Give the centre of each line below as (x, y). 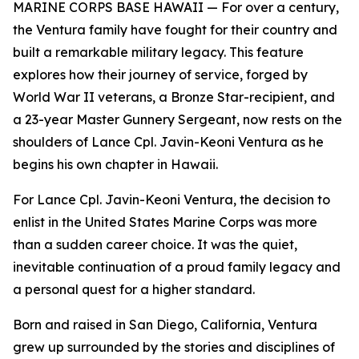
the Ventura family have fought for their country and (175, 30)
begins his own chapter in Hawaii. (115, 164)
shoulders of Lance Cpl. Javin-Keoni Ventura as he (168, 142)
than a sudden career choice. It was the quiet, (155, 244)
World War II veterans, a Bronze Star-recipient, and (174, 97)
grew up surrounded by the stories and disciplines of (174, 347)
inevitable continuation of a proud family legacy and (177, 267)
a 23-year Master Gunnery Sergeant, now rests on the (177, 119)
